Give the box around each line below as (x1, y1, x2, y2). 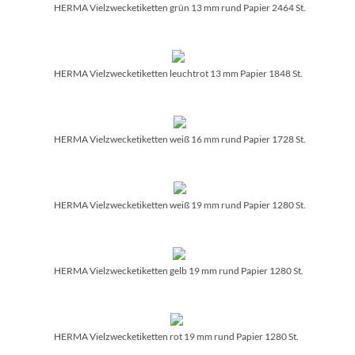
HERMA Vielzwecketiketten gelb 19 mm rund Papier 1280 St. (54, 264, 303, 277)
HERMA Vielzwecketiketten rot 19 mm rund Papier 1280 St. (54, 330, 299, 342)
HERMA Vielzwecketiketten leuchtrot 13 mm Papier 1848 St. (54, 67, 303, 79)
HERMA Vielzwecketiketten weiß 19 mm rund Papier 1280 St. (54, 198, 306, 211)
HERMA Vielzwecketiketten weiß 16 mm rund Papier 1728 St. (54, 132, 306, 145)
